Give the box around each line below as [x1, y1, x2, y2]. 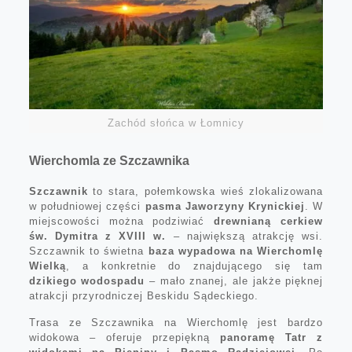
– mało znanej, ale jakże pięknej [145, 275, 324, 288]
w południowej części [28, 200, 145, 213]
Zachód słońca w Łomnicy [107, 117, 244, 130]
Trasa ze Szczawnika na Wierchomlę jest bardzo [28, 317, 324, 329]
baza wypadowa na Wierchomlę [148, 245, 324, 258]
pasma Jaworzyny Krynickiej [145, 200, 305, 213]
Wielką [28, 260, 66, 273]
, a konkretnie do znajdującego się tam [65, 260, 324, 273]
